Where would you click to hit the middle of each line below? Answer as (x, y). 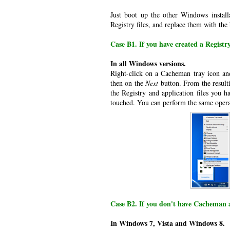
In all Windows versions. (148, 63)
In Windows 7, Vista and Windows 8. (168, 223)
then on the (128, 83)
